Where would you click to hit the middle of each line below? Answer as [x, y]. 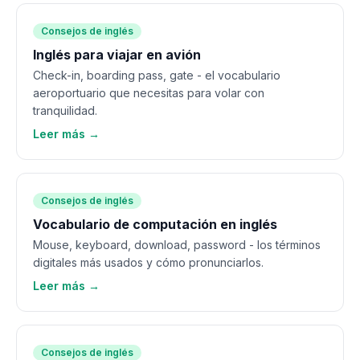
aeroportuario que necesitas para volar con [149, 93]
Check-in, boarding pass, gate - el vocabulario [157, 75]
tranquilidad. [65, 110]
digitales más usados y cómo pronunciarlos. [148, 262]
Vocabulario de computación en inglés [155, 224]
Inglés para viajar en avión [117, 55]
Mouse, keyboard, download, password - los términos [177, 245]
